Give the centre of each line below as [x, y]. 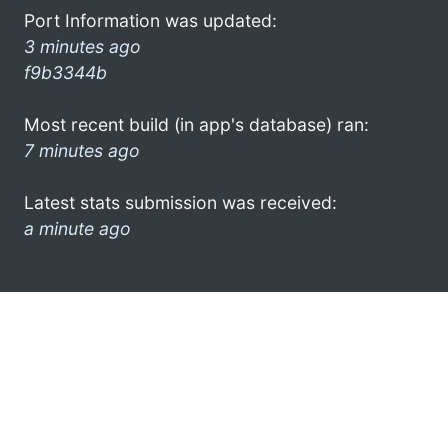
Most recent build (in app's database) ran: [196, 124]
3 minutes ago [82, 46]
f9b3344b [65, 72]
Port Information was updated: [150, 20]
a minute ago [77, 228]
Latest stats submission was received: [180, 202]
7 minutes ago [82, 150]
